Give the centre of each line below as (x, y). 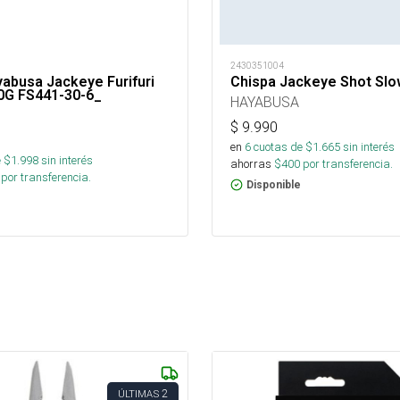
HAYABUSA (265, 102)
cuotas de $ (282, 147)
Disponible (274, 185)
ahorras (251, 164)
